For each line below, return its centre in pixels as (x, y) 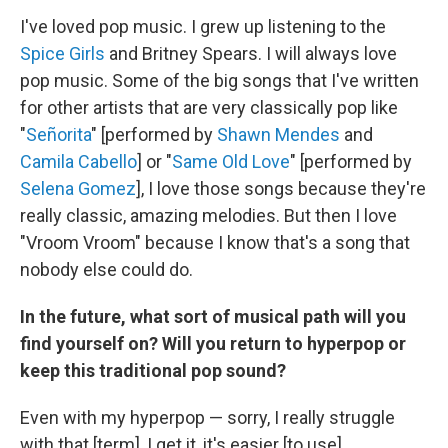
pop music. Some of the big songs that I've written (219, 80)
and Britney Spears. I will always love (251, 53)
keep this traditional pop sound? (153, 370)
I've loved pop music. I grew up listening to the (203, 26)
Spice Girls (62, 53)
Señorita (58, 134)
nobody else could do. (106, 269)
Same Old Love (231, 161)
